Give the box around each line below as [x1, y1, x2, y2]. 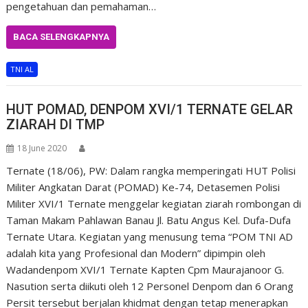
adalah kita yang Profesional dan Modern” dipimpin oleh [6, 245, 266, 260]
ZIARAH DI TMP [6, 115, 105, 133]
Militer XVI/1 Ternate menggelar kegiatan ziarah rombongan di [6, 196, 302, 210]
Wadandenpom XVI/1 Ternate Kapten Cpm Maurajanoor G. [6, 262, 285, 276]
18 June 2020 [17, 142, 67, 154]
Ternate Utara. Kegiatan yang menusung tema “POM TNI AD [6, 229, 294, 243]
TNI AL [10, 64, 34, 74]
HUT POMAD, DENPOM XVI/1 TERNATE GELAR [6, 100, 294, 118]
